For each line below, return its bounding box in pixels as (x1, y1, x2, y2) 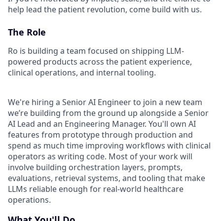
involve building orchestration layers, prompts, (8, 162, 183, 173)
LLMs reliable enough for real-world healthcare (8, 184, 184, 194)
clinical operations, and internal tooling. (8, 67, 156, 78)
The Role (8, 26, 46, 38)
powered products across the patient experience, (8, 56, 192, 67)
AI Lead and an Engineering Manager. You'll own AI (8, 118, 196, 129)
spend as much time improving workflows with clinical (8, 140, 211, 151)
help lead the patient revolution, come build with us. (8, 4, 202, 15)
